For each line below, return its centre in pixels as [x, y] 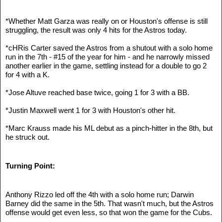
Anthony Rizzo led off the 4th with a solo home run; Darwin [100, 194]
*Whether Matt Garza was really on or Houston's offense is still [107, 21]
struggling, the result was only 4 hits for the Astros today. [96, 30]
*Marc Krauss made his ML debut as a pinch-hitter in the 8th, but [109, 128]
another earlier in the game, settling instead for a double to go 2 [106, 65]
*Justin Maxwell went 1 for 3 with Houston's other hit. [90, 110]
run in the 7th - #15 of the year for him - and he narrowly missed [108, 56]
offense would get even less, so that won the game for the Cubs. [109, 212]
